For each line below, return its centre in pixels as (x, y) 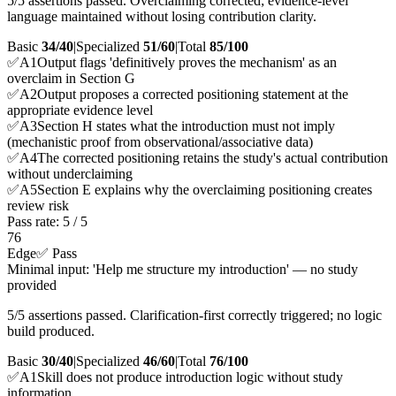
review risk (38, 206)
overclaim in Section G (71, 79)
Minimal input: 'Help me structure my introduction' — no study (183, 270)
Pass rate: (35, 222)
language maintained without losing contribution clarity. (162, 17)
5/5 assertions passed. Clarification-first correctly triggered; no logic (194, 316)
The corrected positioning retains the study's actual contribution (213, 158)
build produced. (51, 331)
